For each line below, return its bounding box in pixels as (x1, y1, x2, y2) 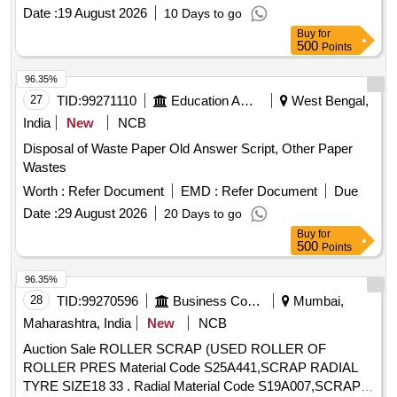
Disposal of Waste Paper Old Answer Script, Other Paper (23, 141, 353, 157)
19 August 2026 (58, 5, 147, 21)
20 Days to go (164, 206, 242, 222)
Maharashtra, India (23, 315, 131, 331)
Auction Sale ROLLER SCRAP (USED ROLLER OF (23, 341, 99, 357)
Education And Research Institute (240, 93, 253, 109)
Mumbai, (290, 293, 344, 309)
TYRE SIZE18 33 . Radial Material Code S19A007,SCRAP (23, 378, 361, 394)
